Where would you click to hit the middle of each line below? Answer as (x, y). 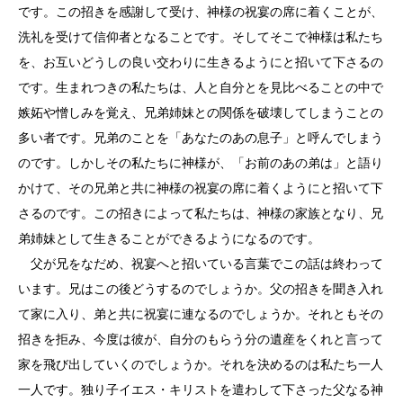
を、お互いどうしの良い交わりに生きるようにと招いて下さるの (201, 62)
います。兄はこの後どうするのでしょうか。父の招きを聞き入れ (201, 289)
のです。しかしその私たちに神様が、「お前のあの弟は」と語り (201, 163)
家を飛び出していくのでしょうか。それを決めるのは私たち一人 (201, 364)
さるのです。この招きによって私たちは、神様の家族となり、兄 (201, 213)
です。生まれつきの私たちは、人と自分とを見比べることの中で (201, 87)
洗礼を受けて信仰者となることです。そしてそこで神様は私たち (201, 37)
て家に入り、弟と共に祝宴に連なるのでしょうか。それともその (201, 314)
